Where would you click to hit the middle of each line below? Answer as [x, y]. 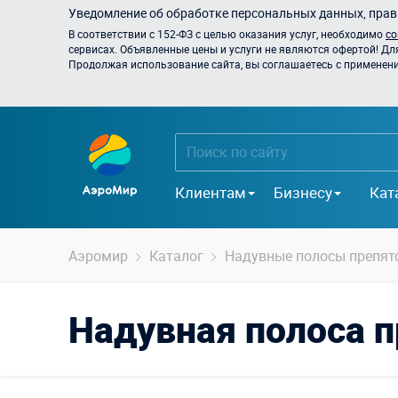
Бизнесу [303, 192]
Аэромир [98, 256]
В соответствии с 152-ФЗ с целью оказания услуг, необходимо [227, 34]
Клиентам [211, 192]
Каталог [176, 256]
